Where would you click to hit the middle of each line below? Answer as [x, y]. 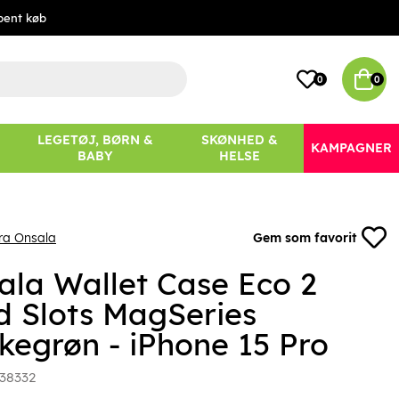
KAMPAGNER [352, 148]
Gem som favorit [305, 238]
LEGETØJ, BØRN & [95, 140]
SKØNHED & [239, 140]
